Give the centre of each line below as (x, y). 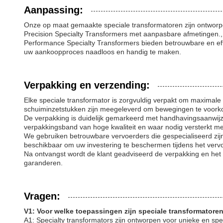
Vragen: (42, 196)
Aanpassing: (54, 10)
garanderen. (43, 163)
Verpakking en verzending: (87, 85)
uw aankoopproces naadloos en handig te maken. (103, 52)
